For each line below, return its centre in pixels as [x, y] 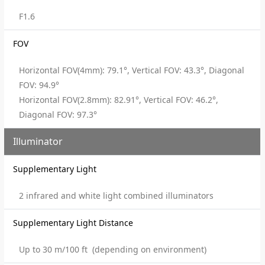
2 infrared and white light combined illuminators [117, 195]
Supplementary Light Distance [73, 223]
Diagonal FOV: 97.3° [58, 114]
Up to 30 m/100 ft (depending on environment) [113, 249]
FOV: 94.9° [39, 85]
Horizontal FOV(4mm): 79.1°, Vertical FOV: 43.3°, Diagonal [132, 70]
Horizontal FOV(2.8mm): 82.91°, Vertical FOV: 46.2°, [119, 100]
